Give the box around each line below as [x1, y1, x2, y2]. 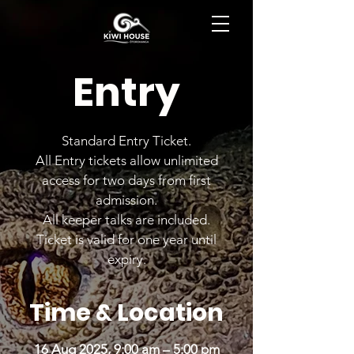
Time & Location [29, 296, 224, 330]
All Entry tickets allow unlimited [35, 153, 218, 168]
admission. [96, 192, 157, 208]
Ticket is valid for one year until [36, 232, 217, 247]
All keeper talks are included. [43, 212, 210, 228]
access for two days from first [42, 172, 211, 188]
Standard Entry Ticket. [62, 133, 191, 149]
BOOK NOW [20, 19, 66, 29]
